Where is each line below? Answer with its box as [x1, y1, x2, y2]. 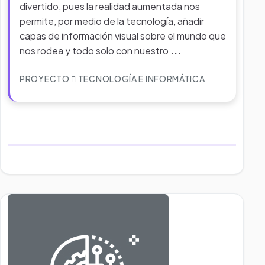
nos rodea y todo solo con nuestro [20, 44, 170, 57]
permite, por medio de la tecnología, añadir [20, 15, 204, 27]
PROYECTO [20, 73, 72, 84]
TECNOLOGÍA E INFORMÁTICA [76, 73, 205, 84]
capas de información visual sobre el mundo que [20, 30, 226, 42]
